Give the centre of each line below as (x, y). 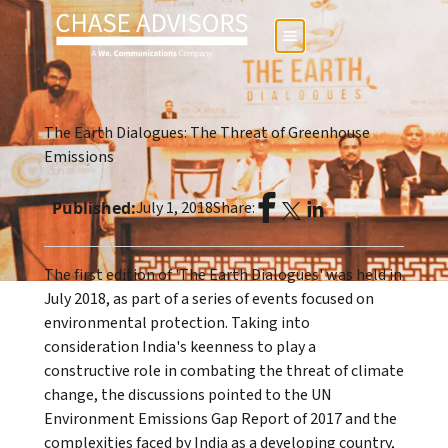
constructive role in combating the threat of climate (223, 371)
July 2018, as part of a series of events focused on (208, 299)
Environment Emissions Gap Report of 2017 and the (220, 419)
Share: (233, 207)
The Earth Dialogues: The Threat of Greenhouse (206, 133)
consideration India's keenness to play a (179, 347)
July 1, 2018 (174, 207)
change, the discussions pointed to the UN (187, 395)
